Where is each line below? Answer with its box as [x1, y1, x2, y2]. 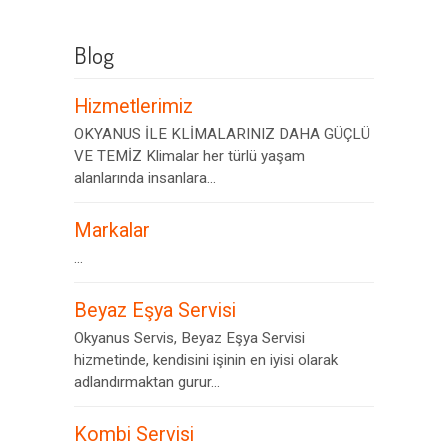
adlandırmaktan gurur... [74, 373, 220, 391]
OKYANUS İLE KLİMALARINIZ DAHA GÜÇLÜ [74, 125, 370, 143]
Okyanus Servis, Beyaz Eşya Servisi [74, 329, 305, 347]
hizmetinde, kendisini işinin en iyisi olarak [74, 351, 338, 369]
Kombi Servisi [74, 423, 194, 446]
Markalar [74, 219, 150, 242]
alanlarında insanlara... [74, 169, 216, 187]
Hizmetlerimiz [74, 95, 193, 118]
